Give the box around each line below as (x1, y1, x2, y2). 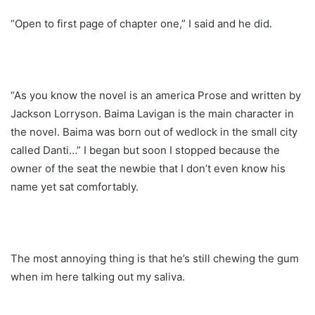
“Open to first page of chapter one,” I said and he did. (11, 16, 272, 30)
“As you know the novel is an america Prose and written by (11, 88, 301, 102)
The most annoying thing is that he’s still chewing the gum (11, 251, 299, 265)
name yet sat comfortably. (11, 179, 139, 193)
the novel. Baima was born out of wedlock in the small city (11, 124, 297, 139)
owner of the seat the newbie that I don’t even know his (11, 161, 285, 175)
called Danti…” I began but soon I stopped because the (11, 143, 280, 157)
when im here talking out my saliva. (11, 269, 185, 283)
